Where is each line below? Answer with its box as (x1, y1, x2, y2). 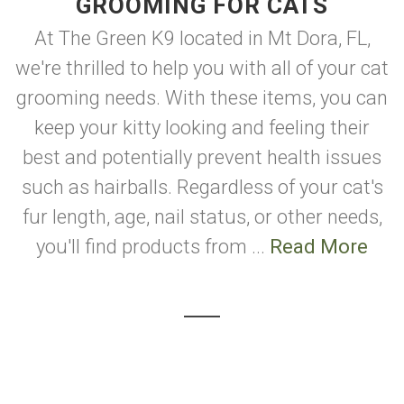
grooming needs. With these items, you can (16, 87, 388, 109)
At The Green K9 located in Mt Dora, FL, (33, 27, 371, 50)
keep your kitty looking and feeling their (34, 116, 370, 139)
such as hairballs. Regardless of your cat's (21, 176, 383, 198)
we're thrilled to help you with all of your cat (15, 57, 389, 79)
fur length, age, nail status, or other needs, (22, 206, 382, 228)
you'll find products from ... (36, 235, 270, 258)
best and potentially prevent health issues (23, 146, 381, 169)
